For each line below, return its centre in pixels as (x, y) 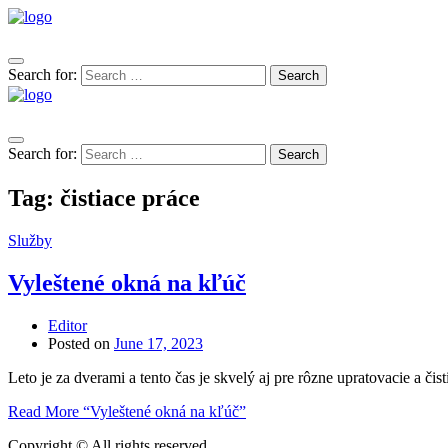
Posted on (79, 343)
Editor (67, 325)
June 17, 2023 (158, 343)
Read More (45, 411)
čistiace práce (130, 197)
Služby (30, 240)
